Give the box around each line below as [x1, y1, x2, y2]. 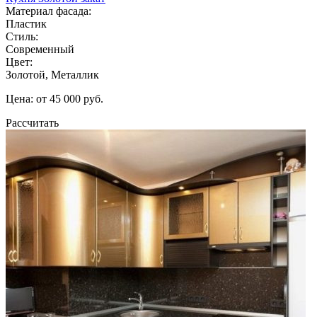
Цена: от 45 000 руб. [6, 92, 103, 105]
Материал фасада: [6, 4, 91, 17]
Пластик [6, 17, 47, 30]
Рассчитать [6, 116, 59, 129]
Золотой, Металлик [6, 68, 99, 81]
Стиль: [6, 30, 38, 42]
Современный [6, 42, 74, 55]
